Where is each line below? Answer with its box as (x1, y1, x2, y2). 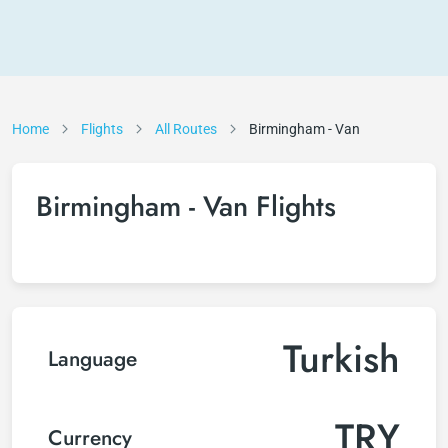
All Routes (155, 121, 217, 137)
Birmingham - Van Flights (36, 186, 336, 227)
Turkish (283, 331, 400, 386)
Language (48, 343, 137, 374)
